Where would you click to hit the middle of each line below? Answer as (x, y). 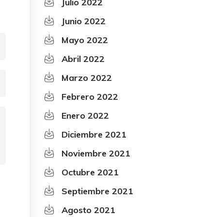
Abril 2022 (83, 59)
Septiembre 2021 (97, 191)
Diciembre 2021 (94, 134)
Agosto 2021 (88, 210)
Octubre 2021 (90, 172)
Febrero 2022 (90, 96)
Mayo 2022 (85, 40)
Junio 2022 (84, 21)
